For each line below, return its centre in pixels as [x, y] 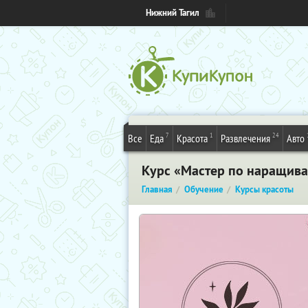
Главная [157, 189]
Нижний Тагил [173, 13]
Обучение [204, 189]
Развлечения [245, 138]
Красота [192, 138]
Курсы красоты [264, 189]
